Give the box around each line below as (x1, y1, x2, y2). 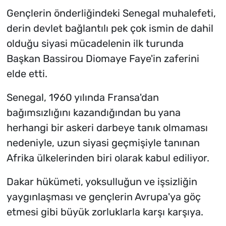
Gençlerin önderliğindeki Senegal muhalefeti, (6, 7, 216, 20)
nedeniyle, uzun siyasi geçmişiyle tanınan (6, 137, 200, 149)
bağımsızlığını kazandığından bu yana (6, 106, 181, 119)
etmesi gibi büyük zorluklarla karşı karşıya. (6, 206, 203, 218)
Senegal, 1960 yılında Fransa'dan (6, 91, 159, 104)
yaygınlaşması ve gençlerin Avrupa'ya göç (6, 191, 201, 203)
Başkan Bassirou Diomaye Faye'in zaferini (6, 52, 199, 65)
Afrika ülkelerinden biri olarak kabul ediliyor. (6, 152, 209, 164)
